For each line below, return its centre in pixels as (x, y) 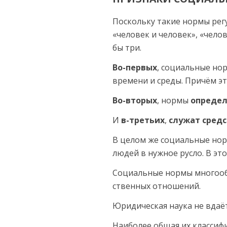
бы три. (127, 47)
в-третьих (143, 120)
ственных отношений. (157, 186)
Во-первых (135, 67)
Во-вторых (135, 100)
